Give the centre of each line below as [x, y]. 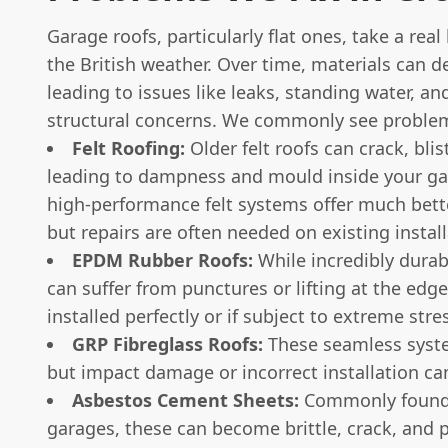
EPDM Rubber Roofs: [162, 259]
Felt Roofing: [128, 147]
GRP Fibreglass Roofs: [167, 343]
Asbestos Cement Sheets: [185, 399]
